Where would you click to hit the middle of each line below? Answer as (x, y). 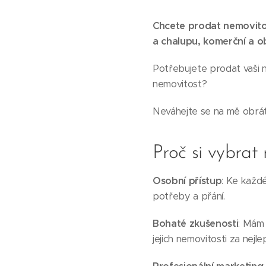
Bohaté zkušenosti (196, 224)
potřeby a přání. (189, 196)
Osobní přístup (187, 181)
